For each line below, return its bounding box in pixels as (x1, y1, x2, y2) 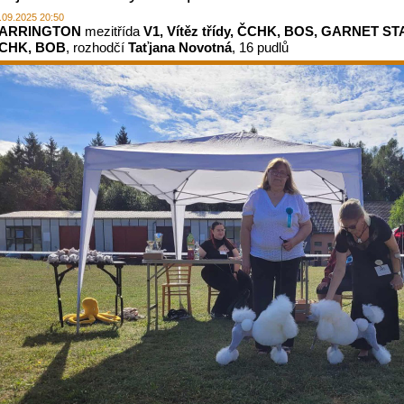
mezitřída (81, 23, 143, 39)
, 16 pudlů (232, 40, 289, 55)
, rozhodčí (66, 40, 128, 55)
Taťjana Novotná (128, 40, 232, 55)
